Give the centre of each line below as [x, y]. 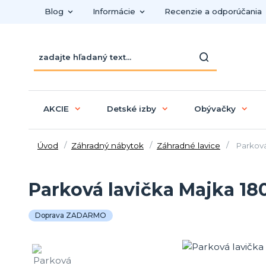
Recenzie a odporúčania [213, 11]
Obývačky [215, 108]
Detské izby [131, 108]
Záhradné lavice [188, 145]
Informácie [114, 11]
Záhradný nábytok [107, 145]
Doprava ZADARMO [71, 215]
